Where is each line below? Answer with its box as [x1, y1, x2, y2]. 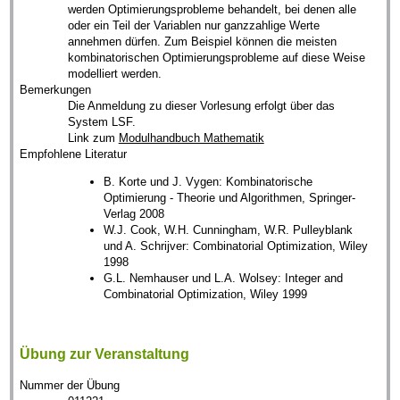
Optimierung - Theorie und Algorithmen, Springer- [103, 190, 355, 204]
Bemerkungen [20, 82, 92, 96]
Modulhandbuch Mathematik [118, 130, 264, 145]
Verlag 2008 [103, 206, 164, 221]
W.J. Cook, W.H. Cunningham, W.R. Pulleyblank [103, 222, 353, 237]
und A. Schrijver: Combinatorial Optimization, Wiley [103, 238, 368, 253]
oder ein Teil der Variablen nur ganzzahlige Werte [67, 18, 320, 32]
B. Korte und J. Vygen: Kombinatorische [103, 174, 312, 188]
